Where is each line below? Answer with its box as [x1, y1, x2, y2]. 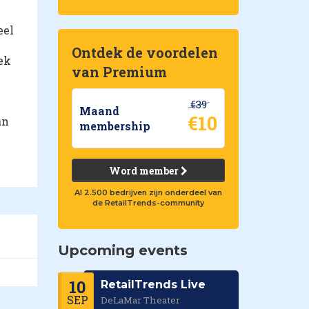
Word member [108, 164, 181, 177]
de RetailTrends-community [92, 198, 204, 208]
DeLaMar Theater [100, 294, 180, 306]
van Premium [71, 63, 167, 81]
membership [79, 118, 150, 133]
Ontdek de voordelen [71, 43, 218, 61]
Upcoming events [57, 242, 188, 259]
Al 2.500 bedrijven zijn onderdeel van [74, 188, 222, 197]
